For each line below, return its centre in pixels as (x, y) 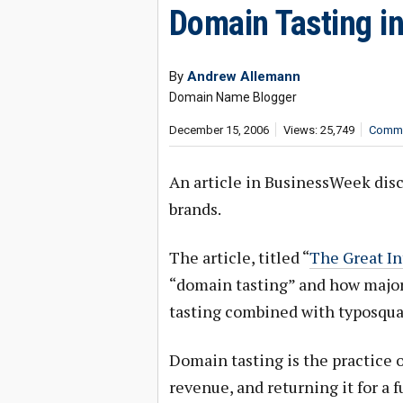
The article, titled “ (239, 257)
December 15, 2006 (219, 130)
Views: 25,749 (318, 130)
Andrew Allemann (243, 76)
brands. (195, 209)
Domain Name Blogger (233, 97)
